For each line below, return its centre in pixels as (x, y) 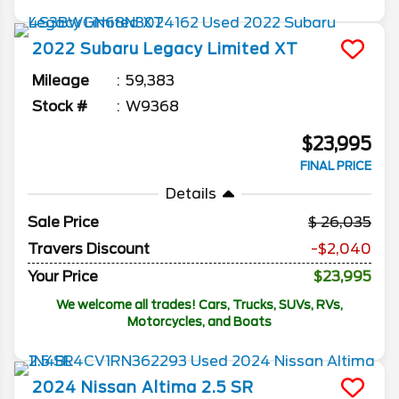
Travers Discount (89, 249)
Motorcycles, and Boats (199, 322)
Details (191, 194)
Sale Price (63, 223)
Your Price (63, 277)
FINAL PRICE (336, 167)
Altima (169, 388)
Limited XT (253, 49)
